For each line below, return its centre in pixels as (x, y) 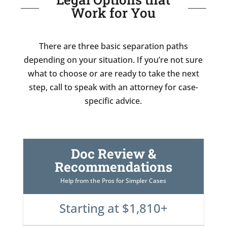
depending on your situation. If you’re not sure (113, 60)
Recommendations (113, 166)
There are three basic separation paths (113, 46)
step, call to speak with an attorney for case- (113, 87)
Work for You (113, 12)
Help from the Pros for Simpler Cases (113, 180)
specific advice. (113, 101)
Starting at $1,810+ (113, 208)
